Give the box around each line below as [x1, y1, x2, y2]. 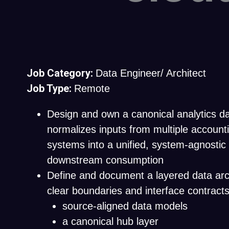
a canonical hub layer [62, 216, 158, 227]
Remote [74, 83, 110, 94]
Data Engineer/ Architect [96, 67, 206, 79]
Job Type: [27, 82, 74, 95]
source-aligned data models [62, 200, 188, 212]
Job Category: [27, 67, 96, 79]
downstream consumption [47, 154, 164, 166]
